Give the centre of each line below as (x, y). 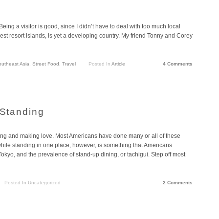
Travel (69, 64)
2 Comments (178, 182)
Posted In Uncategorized (32, 182)
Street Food (46, 64)
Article (118, 64)
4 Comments (178, 64)
